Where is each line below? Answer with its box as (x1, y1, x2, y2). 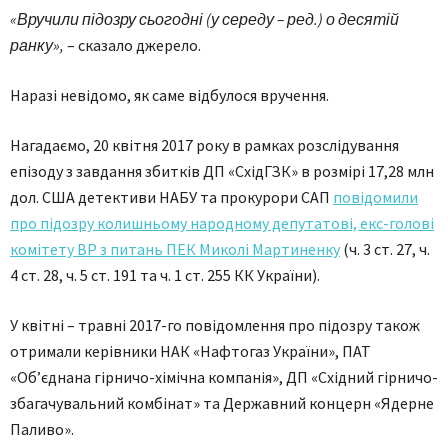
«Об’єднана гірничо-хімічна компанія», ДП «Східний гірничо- (10, 367, 438, 387)
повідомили (333, 187, 418, 207)
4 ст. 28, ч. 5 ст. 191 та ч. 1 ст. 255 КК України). (10, 265, 320, 285)
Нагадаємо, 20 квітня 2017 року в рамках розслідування (10, 135, 399, 155)
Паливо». (10, 419, 74, 439)
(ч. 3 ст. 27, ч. (340, 239, 430, 259)
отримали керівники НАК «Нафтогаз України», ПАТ (10, 341, 371, 361)
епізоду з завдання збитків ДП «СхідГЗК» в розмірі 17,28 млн (10, 161, 434, 181)
